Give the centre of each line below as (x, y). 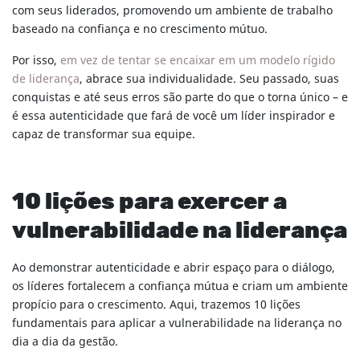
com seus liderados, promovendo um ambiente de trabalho (172, 11)
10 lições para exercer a (149, 203)
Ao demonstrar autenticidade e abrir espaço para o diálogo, (174, 268)
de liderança (46, 80)
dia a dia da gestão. (65, 342)
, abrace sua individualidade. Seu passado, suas (209, 80)
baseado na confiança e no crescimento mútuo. (143, 30)
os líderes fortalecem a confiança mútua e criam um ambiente (180, 287)
